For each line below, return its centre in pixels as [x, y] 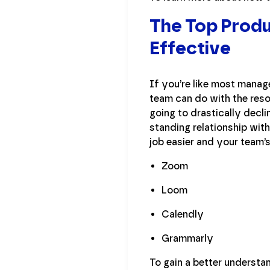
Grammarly [187, 238]
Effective [190, 48]
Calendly [183, 214]
